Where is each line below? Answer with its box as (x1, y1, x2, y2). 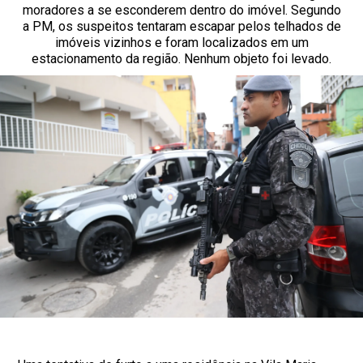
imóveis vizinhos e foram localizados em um (54, 35, 309, 50)
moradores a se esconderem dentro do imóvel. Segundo (22, 2, 341, 18)
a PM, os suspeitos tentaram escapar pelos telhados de (22, 19, 341, 34)
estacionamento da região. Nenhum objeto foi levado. (32, 51, 331, 66)
